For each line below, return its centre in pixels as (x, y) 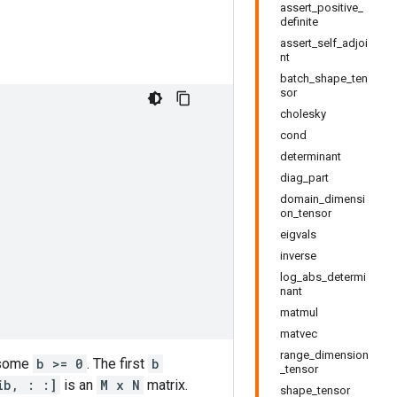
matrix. (166, 385)
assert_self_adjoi (324, 43)
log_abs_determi (323, 277)
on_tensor (306, 213)
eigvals (298, 234)
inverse (298, 256)
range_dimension (324, 355)
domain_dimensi (323, 199)
